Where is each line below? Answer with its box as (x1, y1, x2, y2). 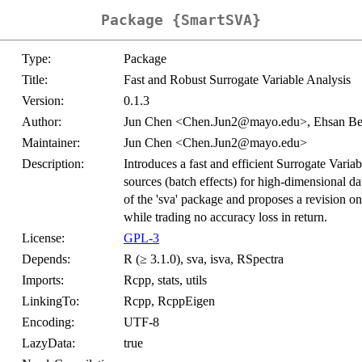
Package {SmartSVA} (101, 11, 261, 29)
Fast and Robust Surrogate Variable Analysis (124, 73, 351, 87)
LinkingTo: (22, 294, 79, 309)
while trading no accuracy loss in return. (124, 210, 327, 225)
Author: (22, 115, 61, 129)
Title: (22, 73, 48, 87)
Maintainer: (22, 136, 80, 150)
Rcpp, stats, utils (124, 273, 207, 288)
